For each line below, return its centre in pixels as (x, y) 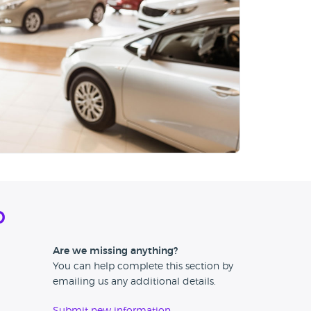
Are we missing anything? (115, 252)
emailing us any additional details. (134, 282)
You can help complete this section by (143, 267)
